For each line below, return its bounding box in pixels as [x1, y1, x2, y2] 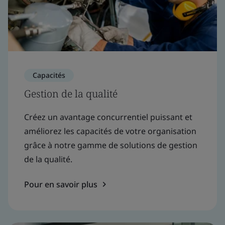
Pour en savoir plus [24, 178, 97, 190]
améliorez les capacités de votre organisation [24, 125, 196, 137]
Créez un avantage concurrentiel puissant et [24, 111, 192, 123]
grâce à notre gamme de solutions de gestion [24, 139, 197, 151]
